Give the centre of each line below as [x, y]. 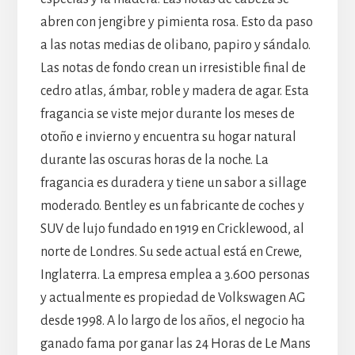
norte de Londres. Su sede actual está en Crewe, [171, 252]
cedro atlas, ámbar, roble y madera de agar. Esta [174, 91]
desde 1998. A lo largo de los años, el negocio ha [172, 321]
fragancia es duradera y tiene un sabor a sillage [173, 183]
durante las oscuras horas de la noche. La [154, 160]
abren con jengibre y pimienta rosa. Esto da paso [176, 22]
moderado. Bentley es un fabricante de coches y [172, 206]
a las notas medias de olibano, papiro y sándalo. [175, 45]
